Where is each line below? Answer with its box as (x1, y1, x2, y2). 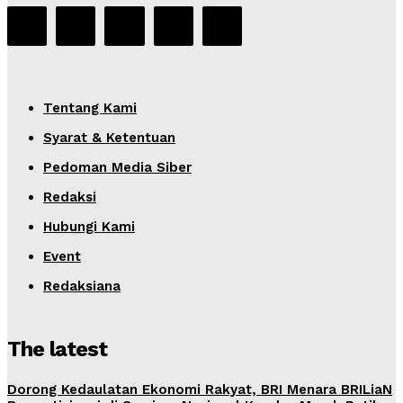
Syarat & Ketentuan (43, 130, 175, 147)
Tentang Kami (43, 100, 137, 117)
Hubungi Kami (43, 219, 135, 236)
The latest (7, 336, 107, 363)
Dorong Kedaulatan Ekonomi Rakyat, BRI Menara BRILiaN (7, 381, 392, 399)
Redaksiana (43, 278, 121, 295)
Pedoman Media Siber (43, 159, 192, 176)
